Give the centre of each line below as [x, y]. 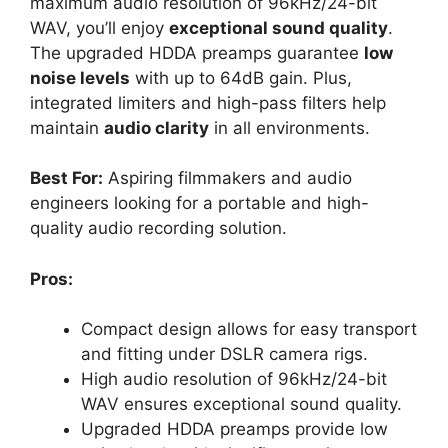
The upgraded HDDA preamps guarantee [197, 52]
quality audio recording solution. [158, 228]
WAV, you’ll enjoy [99, 27]
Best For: [66, 178]
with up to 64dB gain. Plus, [241, 77]
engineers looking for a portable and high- [199, 203]
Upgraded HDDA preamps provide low [234, 429]
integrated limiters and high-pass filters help [208, 102]
